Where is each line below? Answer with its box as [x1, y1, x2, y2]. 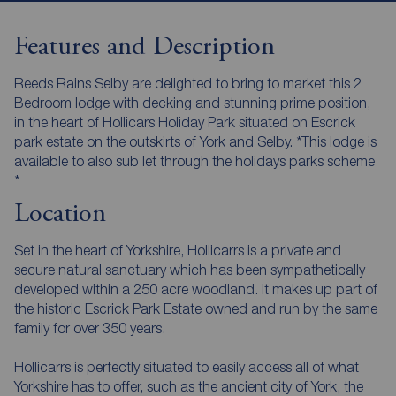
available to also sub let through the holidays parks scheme [14, 153, 375, 170]
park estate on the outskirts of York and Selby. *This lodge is [14, 133, 377, 150]
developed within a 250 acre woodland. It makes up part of [14, 281, 262, 298]
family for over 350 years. [14, 320, 165, 337]
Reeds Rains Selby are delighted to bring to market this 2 [14, 75, 362, 92]
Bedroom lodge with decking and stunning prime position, [14, 95, 370, 111]
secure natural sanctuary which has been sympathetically [14, 262, 365, 278]
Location [14, 202, 106, 229]
